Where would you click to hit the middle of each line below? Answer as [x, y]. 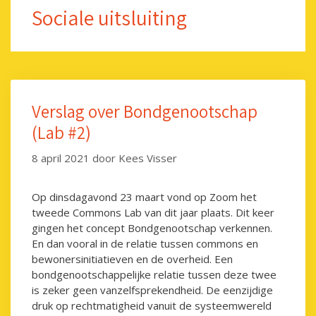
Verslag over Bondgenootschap [145, 111]
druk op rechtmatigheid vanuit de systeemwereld [152, 305]
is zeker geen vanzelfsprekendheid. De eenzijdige [152, 290]
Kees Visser [148, 158]
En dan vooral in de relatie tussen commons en [145, 243]
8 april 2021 [61, 158]
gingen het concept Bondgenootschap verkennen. [152, 227]
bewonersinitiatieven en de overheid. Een [132, 259]
